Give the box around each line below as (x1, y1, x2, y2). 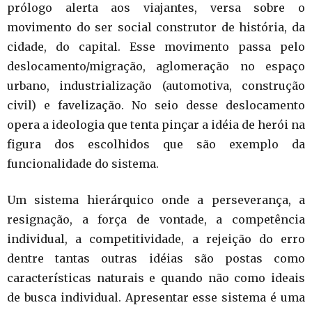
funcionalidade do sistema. (7, 157, 159, 171)
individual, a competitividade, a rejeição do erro (7, 232, 305, 246)
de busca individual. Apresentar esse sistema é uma (7, 290, 305, 304)
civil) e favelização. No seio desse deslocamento (7, 98, 305, 112)
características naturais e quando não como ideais (7, 271, 305, 285)
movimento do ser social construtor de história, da (7, 20, 305, 34)
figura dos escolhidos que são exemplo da (7, 137, 305, 151)
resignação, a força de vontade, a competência (7, 212, 305, 226)
